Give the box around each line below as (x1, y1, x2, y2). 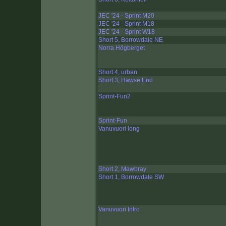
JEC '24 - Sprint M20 (98, 12, 154, 20)
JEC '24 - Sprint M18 (98, 20, 154, 28)
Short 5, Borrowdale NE (98, 36, 163, 44)
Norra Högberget (98, 44, 145, 52)
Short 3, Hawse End (98, 77, 153, 84)
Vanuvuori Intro (98, 206, 140, 213)
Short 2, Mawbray (98, 165, 146, 173)
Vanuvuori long (98, 125, 140, 133)
